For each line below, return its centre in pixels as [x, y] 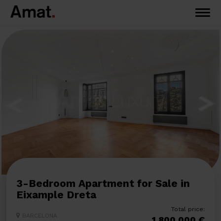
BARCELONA [41, 215]
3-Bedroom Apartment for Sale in [19, 184]
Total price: [188, 209]
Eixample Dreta [58, 195]
